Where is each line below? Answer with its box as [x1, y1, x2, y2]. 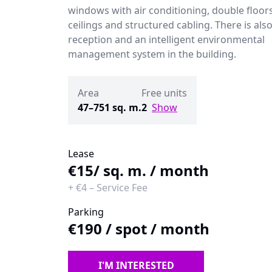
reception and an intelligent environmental [68, 33, 265, 46]
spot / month [115, 219, 209, 239]
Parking [68, 205, 104, 219]
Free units [141, 86, 187, 100]
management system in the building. [68, 47, 236, 61]
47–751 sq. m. [78, 101, 141, 114]
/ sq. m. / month [93, 160, 209, 180]
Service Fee [97, 181, 148, 194]
